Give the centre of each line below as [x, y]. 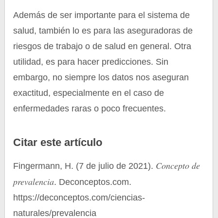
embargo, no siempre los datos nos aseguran [101, 77]
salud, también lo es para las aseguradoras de [103, 31]
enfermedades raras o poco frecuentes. [90, 109]
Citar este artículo [58, 142]
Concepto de [178, 165]
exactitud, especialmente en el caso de [89, 93]
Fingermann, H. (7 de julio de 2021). [85, 166]
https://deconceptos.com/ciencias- [79, 198]
